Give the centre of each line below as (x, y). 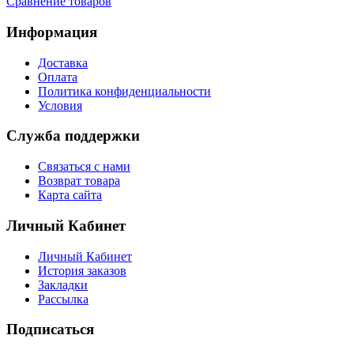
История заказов (82, 270)
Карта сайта (70, 195)
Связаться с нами (84, 167)
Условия (60, 105)
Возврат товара (79, 181)
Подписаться (50, 330)
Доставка (63, 62)
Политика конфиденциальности (124, 91)
